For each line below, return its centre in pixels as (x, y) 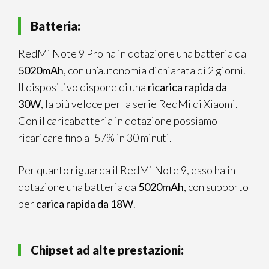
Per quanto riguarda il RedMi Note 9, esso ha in (127, 170)
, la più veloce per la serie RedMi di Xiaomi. (139, 104)
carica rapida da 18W (85, 204)
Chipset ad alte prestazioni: (107, 250)
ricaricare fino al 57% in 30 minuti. (95, 138)
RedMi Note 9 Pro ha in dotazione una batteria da (132, 53)
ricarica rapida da (187, 87)
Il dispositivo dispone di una (83, 87)
